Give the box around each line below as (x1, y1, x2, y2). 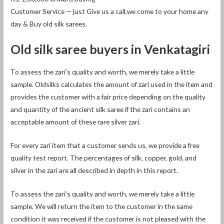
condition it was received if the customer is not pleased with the (10, 214, 206, 223)
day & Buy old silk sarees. (10, 19, 87, 28)
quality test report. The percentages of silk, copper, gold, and (10, 153, 197, 162)
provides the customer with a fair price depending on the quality (10, 92, 206, 101)
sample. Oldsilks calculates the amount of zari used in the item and (10, 80, 213, 89)
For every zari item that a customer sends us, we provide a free (10, 140, 200, 149)
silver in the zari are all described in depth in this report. (10, 165, 178, 174)
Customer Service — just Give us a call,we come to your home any (10, 6, 209, 15)
